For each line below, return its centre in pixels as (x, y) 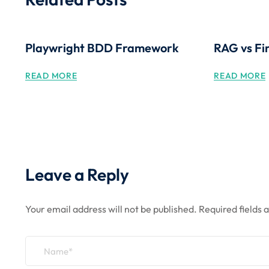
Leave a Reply (77, 174)
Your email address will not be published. (111, 209)
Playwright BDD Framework (102, 48)
